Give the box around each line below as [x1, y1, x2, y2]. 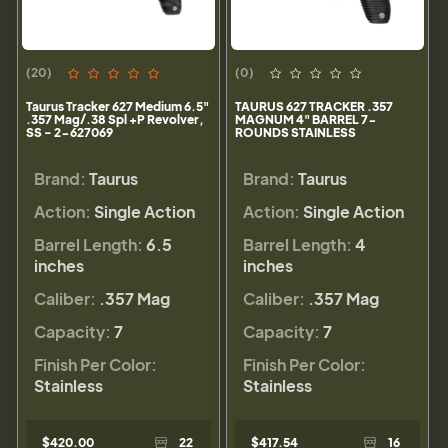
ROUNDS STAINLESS [235, 125, 356, 141]
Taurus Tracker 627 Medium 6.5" [26, 99, 209, 115]
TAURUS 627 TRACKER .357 [235, 99, 393, 115]
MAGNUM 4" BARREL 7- [235, 112, 377, 128]
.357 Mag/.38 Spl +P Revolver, [26, 112, 204, 128]
